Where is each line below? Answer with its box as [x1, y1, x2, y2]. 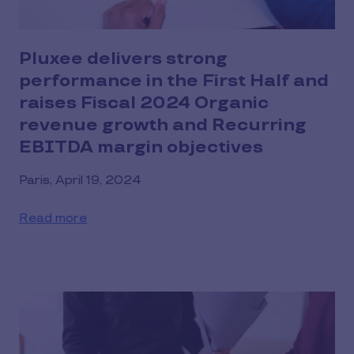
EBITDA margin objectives [19, 137, 263, 158]
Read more [19, 211, 87, 226]
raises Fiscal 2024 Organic [19, 92, 269, 114]
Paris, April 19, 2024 [19, 173, 141, 188]
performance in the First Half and [19, 70, 329, 92]
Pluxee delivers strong [19, 48, 228, 70]
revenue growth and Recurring [19, 115, 307, 136]
